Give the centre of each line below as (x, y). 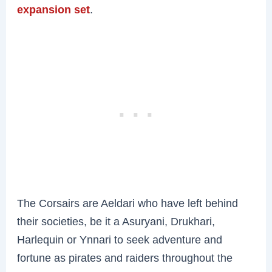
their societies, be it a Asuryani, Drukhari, (116, 222)
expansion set (54, 9)
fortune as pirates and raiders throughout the (125, 258)
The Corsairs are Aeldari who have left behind (128, 203)
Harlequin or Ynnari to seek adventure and (120, 240)
